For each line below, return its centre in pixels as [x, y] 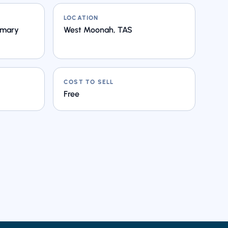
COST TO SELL [89, 82]
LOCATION [81, 18]
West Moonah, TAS [98, 30]
